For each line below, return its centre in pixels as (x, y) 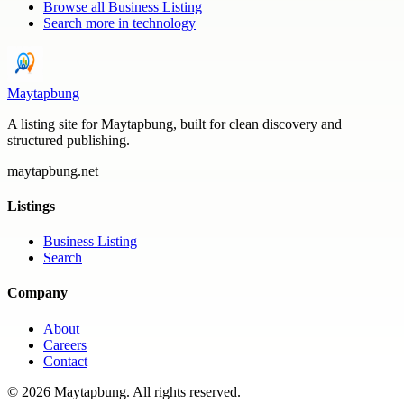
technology (164, 23)
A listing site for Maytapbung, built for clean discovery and (174, 124)
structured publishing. (69, 140)
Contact (65, 361)
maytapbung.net (53, 170)
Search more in (88, 23)
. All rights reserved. (184, 391)
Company (37, 293)
